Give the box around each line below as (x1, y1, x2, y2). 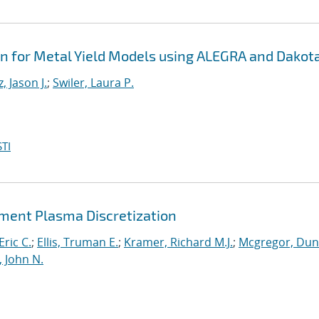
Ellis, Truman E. (37, 234, 118, 250)
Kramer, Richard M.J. (124, 234, 233, 250)
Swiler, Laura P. (53, 75, 134, 90)
